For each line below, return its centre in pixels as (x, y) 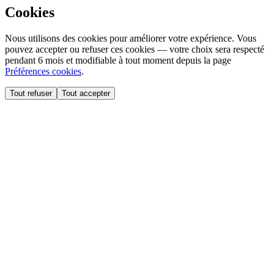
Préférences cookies (43, 71)
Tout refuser (31, 93)
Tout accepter (86, 93)
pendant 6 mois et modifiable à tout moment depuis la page (118, 60)
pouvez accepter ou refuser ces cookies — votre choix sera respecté (135, 49)
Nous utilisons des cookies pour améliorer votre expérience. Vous (131, 38)
